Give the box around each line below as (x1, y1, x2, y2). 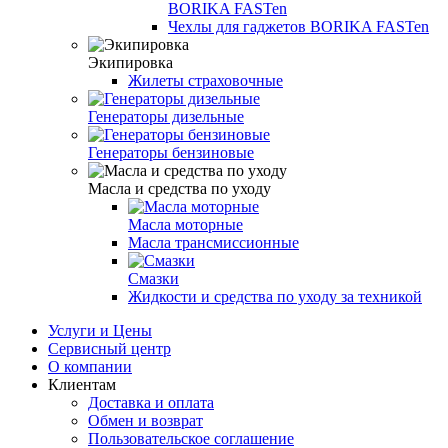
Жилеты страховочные (128, 71, 283, 89)
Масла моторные (128, 215, 243, 233)
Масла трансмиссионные (128, 233, 299, 251)
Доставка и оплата (88, 393, 214, 411)
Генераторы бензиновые (88, 143, 254, 161)
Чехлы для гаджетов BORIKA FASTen (168, 17, 429, 35)
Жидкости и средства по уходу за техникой (128, 287, 422, 305)
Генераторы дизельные (88, 107, 244, 125)
